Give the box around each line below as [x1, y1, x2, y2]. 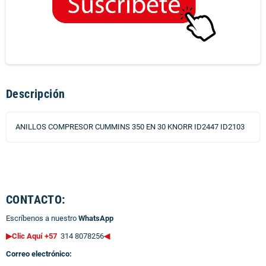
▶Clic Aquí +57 [6, 231, 59, 240]
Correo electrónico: [6, 249, 72, 258]
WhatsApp [78, 213, 113, 223]
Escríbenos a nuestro [6, 213, 78, 223]
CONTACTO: [6, 192, 65, 207]
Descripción [6, 86, 65, 101]
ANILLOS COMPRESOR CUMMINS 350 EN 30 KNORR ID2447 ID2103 [15, 122, 245, 131]
